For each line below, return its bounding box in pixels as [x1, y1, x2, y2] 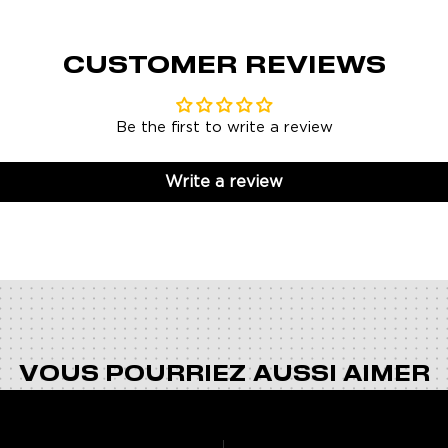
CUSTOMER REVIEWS [62, 54, 386, 78]
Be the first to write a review [115, 119, 333, 135]
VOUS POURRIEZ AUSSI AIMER [18, 364, 430, 385]
